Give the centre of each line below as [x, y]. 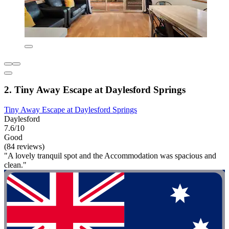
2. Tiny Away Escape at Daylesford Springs [95, 90]
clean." [15, 165]
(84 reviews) [24, 147]
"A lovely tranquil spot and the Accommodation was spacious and [110, 156]
